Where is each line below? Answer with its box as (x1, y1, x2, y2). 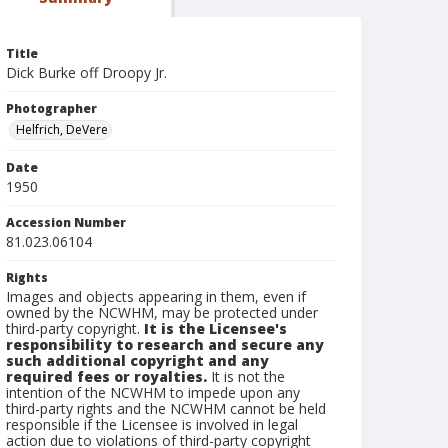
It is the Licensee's (144, 319, 287, 338)
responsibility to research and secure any (6, 335, 324, 354)
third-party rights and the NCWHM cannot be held (6, 399, 326, 418)
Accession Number (6, 214, 126, 231)
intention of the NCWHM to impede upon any (6, 383, 300, 402)
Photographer (6, 100, 97, 117)
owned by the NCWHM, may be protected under (6, 303, 318, 322)
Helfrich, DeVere (16, 121, 108, 138)
